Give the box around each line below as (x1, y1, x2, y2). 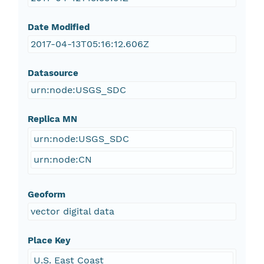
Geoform (27, 189, 65, 200)
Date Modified (27, 22, 90, 33)
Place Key (27, 235, 71, 246)
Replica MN (27, 114, 77, 125)
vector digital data (30, 206, 114, 217)
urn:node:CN (33, 154, 92, 166)
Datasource (27, 68, 78, 79)
